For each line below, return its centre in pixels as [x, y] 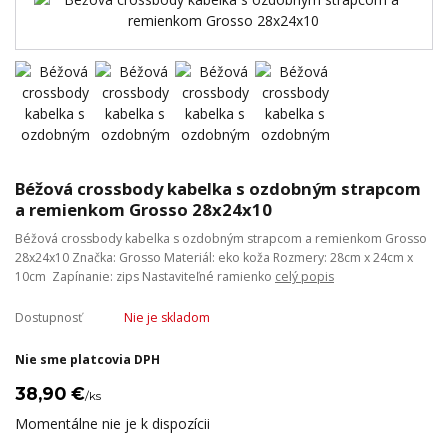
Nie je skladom [166, 317]
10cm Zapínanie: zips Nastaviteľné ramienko [145, 276]
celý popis [304, 276]
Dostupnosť [48, 317]
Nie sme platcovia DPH [87, 359]
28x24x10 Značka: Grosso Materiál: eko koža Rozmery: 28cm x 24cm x [214, 257]
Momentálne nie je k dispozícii [112, 423]
